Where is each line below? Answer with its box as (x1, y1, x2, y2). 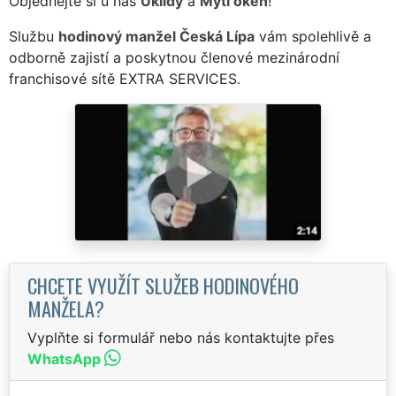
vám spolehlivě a (255, 27, 371, 45)
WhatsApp (27, 349, 101, 368)
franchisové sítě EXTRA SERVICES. (9, 69, 240, 88)
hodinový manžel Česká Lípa (58, 27, 255, 45)
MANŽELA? (27, 293, 104, 323)
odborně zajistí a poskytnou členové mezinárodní (9, 48, 339, 66)
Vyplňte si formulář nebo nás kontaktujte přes (27, 328, 334, 346)
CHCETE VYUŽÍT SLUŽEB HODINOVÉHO (27, 270, 299, 300)
